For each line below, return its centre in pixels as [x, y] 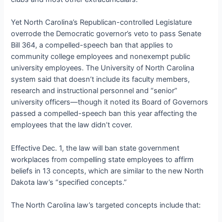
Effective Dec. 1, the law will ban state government [95, 148]
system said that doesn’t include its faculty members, [101, 80]
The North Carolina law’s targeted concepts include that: [106, 205]
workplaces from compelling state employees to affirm [103, 159]
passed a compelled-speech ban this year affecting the [104, 114]
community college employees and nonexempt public [101, 57]
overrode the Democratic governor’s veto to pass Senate [106, 34]
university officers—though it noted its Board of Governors [110, 102]
